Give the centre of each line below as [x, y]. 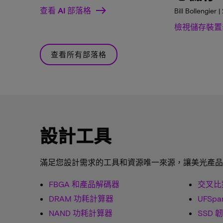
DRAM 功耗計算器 [81, 199]
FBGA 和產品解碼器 [84, 184]
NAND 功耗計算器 [81, 213]
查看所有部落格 [79, 55]
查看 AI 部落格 [65, 10]
